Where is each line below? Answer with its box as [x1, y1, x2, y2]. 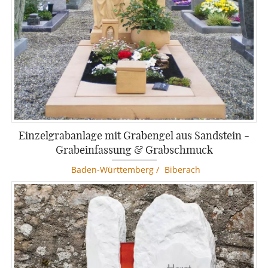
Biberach [164, 164, 200, 176]
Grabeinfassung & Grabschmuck [55, 142, 213, 157]
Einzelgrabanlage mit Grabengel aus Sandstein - [19, 128, 249, 143]
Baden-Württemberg [71, 164, 154, 176]
